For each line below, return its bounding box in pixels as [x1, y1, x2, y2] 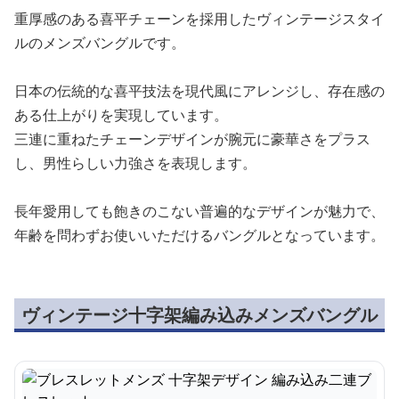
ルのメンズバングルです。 [14, 33, 185, 53]
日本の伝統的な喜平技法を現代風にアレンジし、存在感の [14, 81, 385, 101]
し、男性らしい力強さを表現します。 [14, 153, 256, 173]
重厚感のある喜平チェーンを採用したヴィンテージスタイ [14, 9, 385, 28]
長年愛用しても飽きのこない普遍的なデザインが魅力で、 [14, 201, 385, 221]
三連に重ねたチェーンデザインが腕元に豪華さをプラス [14, 129, 370, 149]
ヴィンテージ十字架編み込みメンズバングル [21, 303, 378, 327]
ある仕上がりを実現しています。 [14, 105, 228, 125]
